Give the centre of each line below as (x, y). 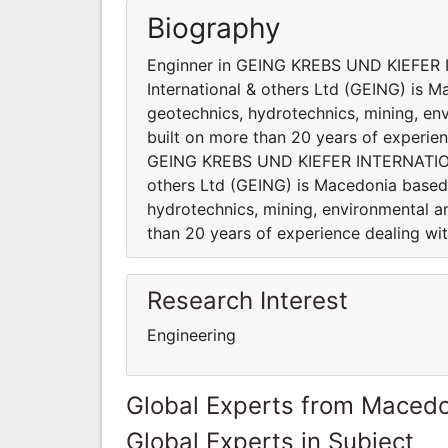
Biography (214, 27)
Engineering (191, 334)
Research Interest (247, 300)
